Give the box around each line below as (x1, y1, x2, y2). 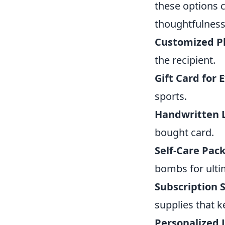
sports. (155, 89, 187, 103)
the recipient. (155, 53, 215, 67)
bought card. (155, 126, 214, 140)
